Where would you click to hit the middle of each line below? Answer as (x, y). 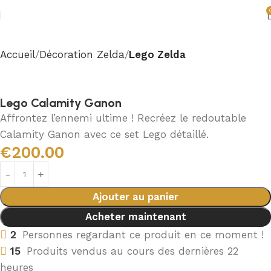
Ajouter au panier (135, 197)
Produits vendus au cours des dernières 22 (132, 251)
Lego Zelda (157, 54)
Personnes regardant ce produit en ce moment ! (143, 235)
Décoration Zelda (82, 54)
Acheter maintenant (135, 217)
